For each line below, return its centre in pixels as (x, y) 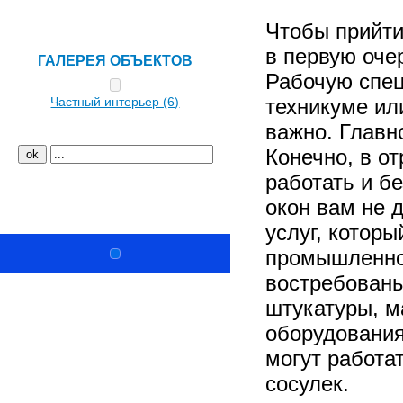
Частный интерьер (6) (115, 102)
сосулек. (307, 384)
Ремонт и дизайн (85, 201)
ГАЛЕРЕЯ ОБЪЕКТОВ (115, 61)
